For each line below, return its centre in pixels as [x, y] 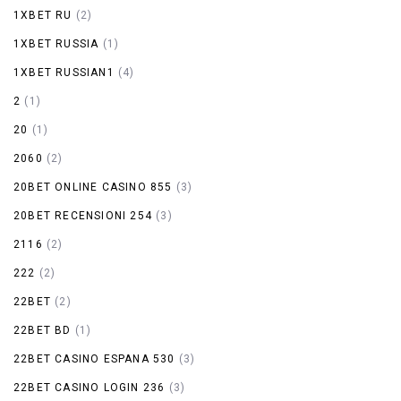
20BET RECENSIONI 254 [83, 215]
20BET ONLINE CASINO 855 [93, 187]
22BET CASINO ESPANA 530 [94, 358]
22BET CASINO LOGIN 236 [90, 387]
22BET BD [43, 330]
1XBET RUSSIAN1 [64, 72]
